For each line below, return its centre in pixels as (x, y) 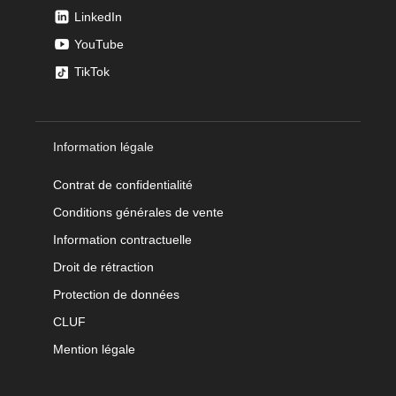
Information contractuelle (122, 240)
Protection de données (116, 295)
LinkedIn (98, 17)
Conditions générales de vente (138, 213)
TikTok (92, 72)
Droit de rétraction (103, 267)
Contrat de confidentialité (123, 185)
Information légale (103, 147)
